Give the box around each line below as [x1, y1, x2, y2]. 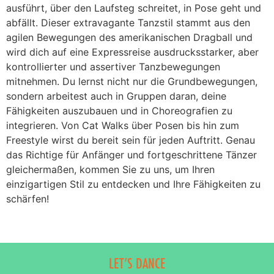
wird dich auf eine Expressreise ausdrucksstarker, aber [6, 45, 259, 58]
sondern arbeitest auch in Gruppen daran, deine [6, 89, 226, 102]
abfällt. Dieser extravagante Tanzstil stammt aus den [6, 16, 250, 29]
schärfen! [6, 192, 49, 205]
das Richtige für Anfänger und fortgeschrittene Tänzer [6, 148, 257, 161]
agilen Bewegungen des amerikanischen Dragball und [6, 31, 253, 43]
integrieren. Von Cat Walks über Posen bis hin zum [6, 119, 239, 131]
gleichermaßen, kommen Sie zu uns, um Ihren [6, 163, 215, 176]
